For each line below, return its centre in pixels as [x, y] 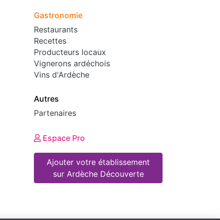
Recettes [50, 41]
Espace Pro [79, 138]
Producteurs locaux [70, 52]
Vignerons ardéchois [72, 63]
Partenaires [55, 113]
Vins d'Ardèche [62, 74]
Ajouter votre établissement [98, 162]
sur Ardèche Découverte [98, 174]
